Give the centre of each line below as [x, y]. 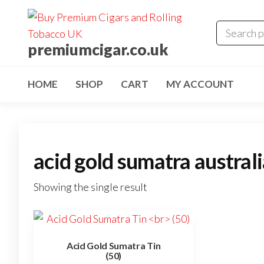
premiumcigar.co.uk [98, 49]
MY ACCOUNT [200, 84]
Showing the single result [90, 187]
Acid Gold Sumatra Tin [113, 245]
